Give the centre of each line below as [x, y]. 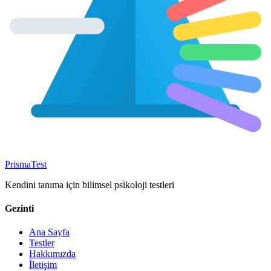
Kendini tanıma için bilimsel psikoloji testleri [90, 184]
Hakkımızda [52, 254]
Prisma [18, 164]
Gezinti [19, 209]
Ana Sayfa [49, 232]
